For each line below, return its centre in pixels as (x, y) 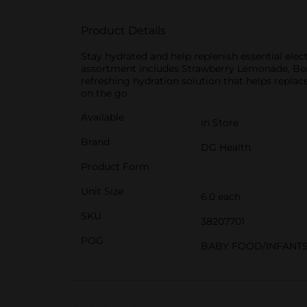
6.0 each (221, 197)
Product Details (123, 30)
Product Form (115, 167)
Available (102, 117)
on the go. (105, 93)
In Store (220, 123)
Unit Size (102, 191)
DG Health (226, 147)
